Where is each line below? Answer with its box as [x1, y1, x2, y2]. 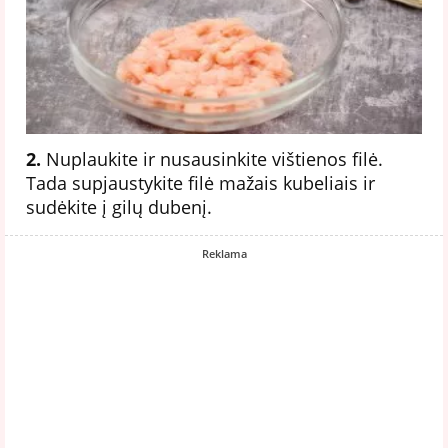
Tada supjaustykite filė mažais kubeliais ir [26, 170, 375, 195]
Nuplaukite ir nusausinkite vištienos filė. [41, 146, 383, 171]
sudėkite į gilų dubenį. [26, 194, 212, 219]
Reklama [201, 245, 247, 261]
